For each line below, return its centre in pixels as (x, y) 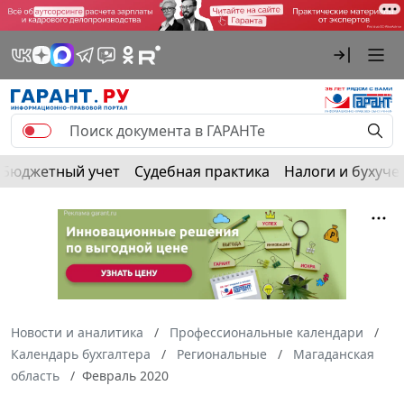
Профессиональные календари (266, 332)
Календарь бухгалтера (81, 353)
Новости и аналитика (77, 332)
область (35, 375)
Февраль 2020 (125, 375)
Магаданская (334, 353)
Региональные (222, 353)
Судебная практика (202, 171)
